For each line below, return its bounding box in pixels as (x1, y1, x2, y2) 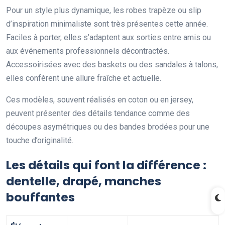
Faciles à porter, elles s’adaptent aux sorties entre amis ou (6, 33, 211, 43)
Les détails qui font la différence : (6, 157, 206, 174)
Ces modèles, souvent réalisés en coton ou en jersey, (6, 95, 193, 105)
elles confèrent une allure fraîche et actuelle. (6, 73, 161, 83)
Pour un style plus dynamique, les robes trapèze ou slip (6, 6, 201, 16)
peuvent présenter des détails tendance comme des (6, 108, 190, 119)
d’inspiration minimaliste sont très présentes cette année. (6, 19, 208, 29)
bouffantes (6, 189, 75, 206)
